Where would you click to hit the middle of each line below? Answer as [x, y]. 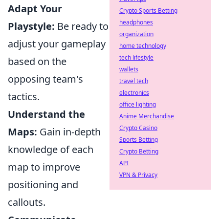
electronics [134, 93]
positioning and [43, 185]
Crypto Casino [138, 128]
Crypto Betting [139, 151]
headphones [136, 22]
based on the [37, 61]
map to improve [44, 167]
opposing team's [45, 79]
